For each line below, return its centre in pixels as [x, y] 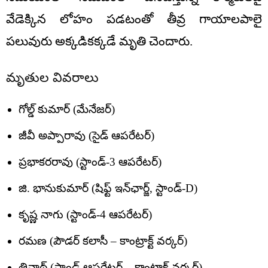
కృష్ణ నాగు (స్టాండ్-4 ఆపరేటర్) [85, 214]
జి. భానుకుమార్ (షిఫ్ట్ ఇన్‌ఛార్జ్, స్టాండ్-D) [108, 188]
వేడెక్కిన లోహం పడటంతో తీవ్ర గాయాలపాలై [134, 19]
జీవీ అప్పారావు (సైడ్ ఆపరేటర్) [86, 135]
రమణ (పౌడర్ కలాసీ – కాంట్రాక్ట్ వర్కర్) [103, 240]
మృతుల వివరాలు [52, 77]
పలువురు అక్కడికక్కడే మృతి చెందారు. [99, 41]
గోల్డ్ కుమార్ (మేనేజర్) [67, 109]
